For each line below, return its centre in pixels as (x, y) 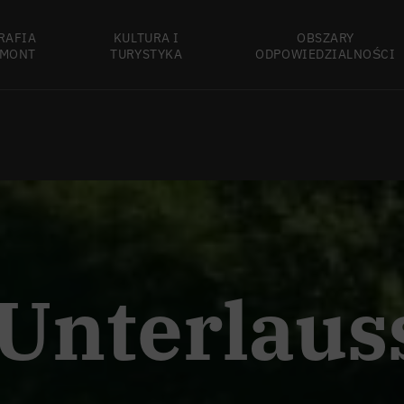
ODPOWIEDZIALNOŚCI (326, 53)
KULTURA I (146, 37)
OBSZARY (326, 37)
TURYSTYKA (147, 53)
